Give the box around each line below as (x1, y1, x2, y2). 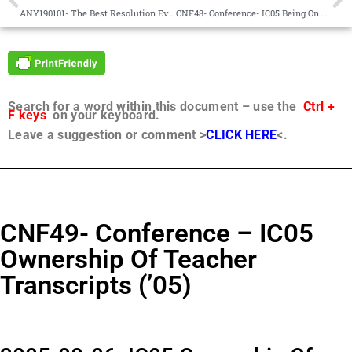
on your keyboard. (46, 108, 160, 123)
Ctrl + (303, 99, 335, 114)
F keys (8, 108, 46, 123)
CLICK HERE (206, 127, 277, 143)
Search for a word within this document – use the (8, 99, 303, 114)
